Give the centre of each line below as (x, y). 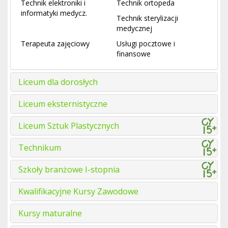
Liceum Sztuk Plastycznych (69, 126)
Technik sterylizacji (147, 18)
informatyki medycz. (54, 13)
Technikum (40, 148)
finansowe (134, 54)
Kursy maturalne (50, 213)
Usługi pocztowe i (146, 44)
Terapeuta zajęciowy (55, 44)
